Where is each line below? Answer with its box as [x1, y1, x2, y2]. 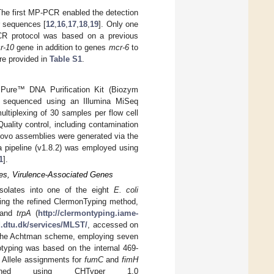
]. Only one [98, 19, 138, 29]
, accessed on [87, 220, 138, 230]
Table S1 [50, 54, 82, 64]
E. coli [113, 185, 139, 195]
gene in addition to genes [13, 42, 109, 52]
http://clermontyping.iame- [38, 209, 138, 218]
